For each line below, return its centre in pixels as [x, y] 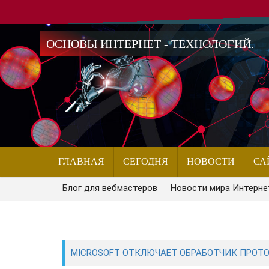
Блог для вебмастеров [110, 188]
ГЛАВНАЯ [82, 161]
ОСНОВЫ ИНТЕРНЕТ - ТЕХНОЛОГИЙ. [150, 44]
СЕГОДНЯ [146, 161]
